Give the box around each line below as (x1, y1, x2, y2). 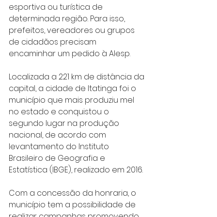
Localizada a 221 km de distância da (9, 71, 146, 83)
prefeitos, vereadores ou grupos (9, 25, 137, 36)
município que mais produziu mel (9, 94, 136, 106)
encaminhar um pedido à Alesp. (9, 48, 130, 60)
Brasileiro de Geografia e (9, 153, 107, 164)
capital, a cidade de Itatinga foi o (9, 83, 138, 94)
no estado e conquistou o (9, 106, 111, 118)
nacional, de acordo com (9, 129, 108, 141)
